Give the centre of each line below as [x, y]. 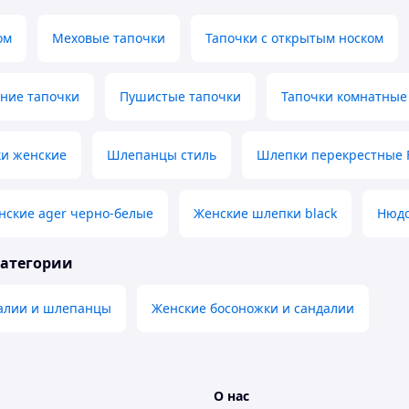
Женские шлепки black [265, 214]
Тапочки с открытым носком [294, 38]
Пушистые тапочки [180, 97]
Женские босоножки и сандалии [253, 309]
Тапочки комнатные [344, 97]
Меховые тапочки [109, 38]
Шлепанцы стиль [162, 155]
